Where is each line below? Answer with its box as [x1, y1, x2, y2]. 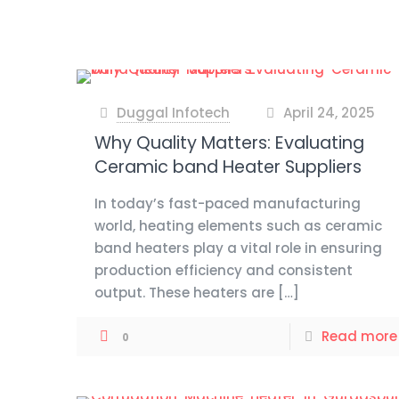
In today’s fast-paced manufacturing [94, 194, 362, 213]
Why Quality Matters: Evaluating [94, 131, 365, 155]
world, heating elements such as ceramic [94, 216, 383, 235]
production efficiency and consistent [94, 261, 354, 280]
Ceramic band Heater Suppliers [94, 155, 362, 179]
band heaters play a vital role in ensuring [94, 239, 383, 257]
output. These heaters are [94, 283, 275, 302]
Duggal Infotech [117, 103, 231, 122]
